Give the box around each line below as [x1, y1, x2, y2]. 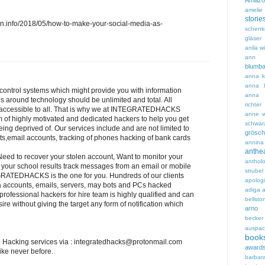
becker [245, 215, 263, 222]
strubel [245, 167, 263, 174]
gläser [245, 35, 261, 42]
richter [245, 101, 261, 108]
